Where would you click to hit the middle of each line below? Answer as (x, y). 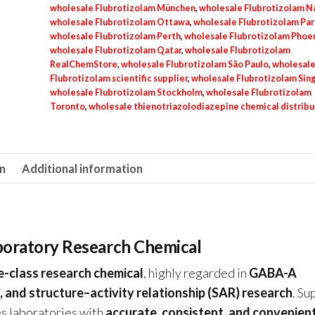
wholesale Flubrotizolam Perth (115, 36)
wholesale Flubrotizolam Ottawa (120, 22)
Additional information (83, 168)
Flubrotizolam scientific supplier (118, 78)
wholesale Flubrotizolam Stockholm (126, 92)
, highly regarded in (196, 273)
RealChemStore (83, 64)
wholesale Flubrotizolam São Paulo (194, 64)
